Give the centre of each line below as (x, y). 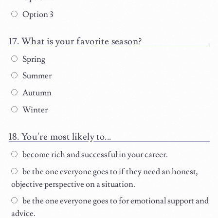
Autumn (36, 93)
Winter (34, 110)
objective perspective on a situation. (73, 184)
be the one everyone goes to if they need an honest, (109, 172)
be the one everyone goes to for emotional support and (115, 201)
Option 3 (37, 14)
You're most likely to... (66, 137)
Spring (33, 59)
